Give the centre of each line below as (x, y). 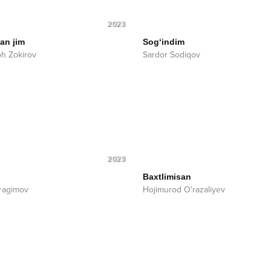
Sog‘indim (164, 41)
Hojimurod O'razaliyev (184, 189)
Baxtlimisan (167, 176)
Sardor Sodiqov (171, 54)
